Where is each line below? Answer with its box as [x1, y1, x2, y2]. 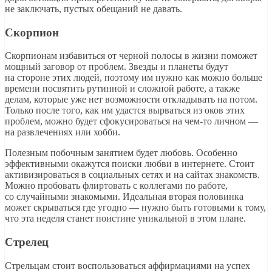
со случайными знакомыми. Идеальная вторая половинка [5, 191, 243, 202]
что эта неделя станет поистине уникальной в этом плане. [5, 213, 246, 224]
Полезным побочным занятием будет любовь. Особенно [5, 148, 237, 158]
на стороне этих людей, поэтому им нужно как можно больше [5, 72, 262, 83]
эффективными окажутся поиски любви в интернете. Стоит [5, 158, 254, 169]
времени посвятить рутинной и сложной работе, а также [5, 83, 240, 94]
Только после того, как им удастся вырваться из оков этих [5, 105, 245, 116]
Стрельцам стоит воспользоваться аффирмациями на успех [5, 260, 250, 271]
